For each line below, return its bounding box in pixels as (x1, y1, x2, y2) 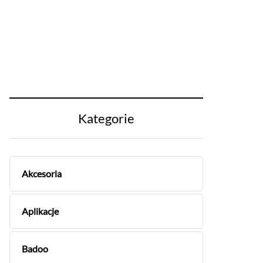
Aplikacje (22, 205, 59, 217)
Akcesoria (22, 168, 62, 179)
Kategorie (78, 110, 134, 126)
